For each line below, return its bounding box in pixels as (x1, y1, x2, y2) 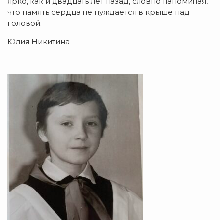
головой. (7, 18, 42, 28)
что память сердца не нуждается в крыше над (7, 7, 190, 17)
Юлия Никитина (7, 37, 70, 47)
